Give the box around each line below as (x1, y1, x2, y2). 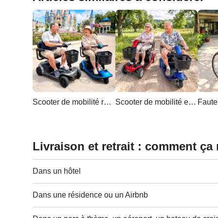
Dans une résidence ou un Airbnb (33, 191, 148, 200)
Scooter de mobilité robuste (104, 98, 112, 107)
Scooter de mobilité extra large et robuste (188, 98, 196, 107)
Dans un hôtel (33, 167, 81, 176)
